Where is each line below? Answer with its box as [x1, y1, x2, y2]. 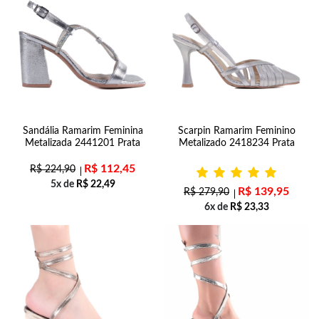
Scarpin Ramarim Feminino [177, 126, 296, 136]
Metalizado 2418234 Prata [178, 138, 295, 148]
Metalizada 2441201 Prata [25, 138, 140, 148]
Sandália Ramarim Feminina [22, 126, 143, 136]
